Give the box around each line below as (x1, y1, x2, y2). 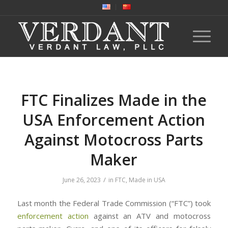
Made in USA (128, 176, 165, 184)
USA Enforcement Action (22, 109, 206, 130)
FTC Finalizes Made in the (21, 90, 207, 110)
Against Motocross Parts (24, 129, 204, 150)
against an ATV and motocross (88, 210, 211, 221)
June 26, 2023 (62, 176, 101, 184)
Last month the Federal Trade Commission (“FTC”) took (17, 197, 211, 208)
